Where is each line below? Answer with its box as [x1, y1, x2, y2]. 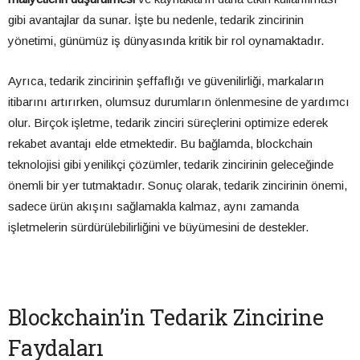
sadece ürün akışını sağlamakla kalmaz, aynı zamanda [8, 199, 299, 214]
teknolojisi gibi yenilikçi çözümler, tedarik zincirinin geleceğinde [8, 157, 333, 172]
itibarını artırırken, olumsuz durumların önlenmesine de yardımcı [8, 95, 350, 109]
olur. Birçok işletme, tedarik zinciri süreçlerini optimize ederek [8, 116, 328, 130]
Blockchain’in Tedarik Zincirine [8, 303, 324, 332]
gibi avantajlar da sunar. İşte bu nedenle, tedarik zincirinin [8, 13, 304, 27]
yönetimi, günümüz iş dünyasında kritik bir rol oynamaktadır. [8, 34, 324, 48]
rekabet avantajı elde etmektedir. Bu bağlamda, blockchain [8, 137, 313, 151]
